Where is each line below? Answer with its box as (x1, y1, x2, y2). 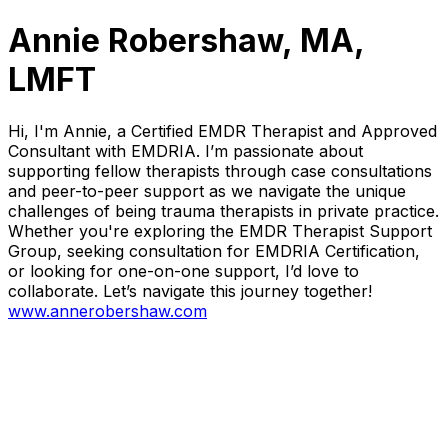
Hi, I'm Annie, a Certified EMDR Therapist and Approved (8, 120, 437, 141)
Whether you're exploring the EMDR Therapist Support (8, 220, 432, 241)
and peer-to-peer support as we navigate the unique (8, 180, 406, 201)
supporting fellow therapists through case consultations (8, 160, 432, 181)
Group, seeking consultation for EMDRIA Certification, (8, 240, 420, 261)
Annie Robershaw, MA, (8, 21, 364, 61)
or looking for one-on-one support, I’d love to (8, 260, 359, 281)
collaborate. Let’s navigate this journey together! (8, 280, 372, 301)
